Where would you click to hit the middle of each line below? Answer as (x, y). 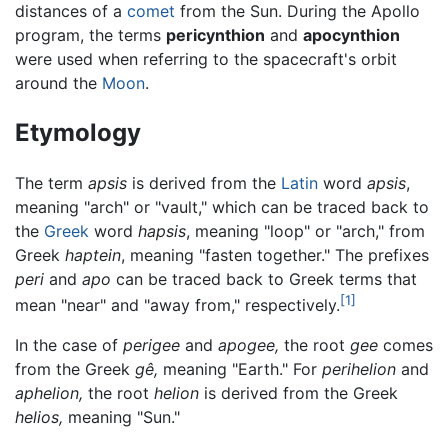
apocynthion (351, 34)
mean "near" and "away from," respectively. (177, 305)
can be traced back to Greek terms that (264, 278)
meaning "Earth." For (240, 369)
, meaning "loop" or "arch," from (305, 230)
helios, (39, 417)
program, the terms (90, 34)
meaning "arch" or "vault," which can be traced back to (222, 206)
